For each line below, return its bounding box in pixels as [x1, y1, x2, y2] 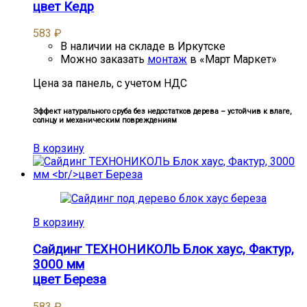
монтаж [147, 53, 187, 66]
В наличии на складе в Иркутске [60, 40, 225, 53]
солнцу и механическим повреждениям [33, 116, 177, 125]
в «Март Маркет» [187, 53, 277, 66]
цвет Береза [33, 272, 106, 288]
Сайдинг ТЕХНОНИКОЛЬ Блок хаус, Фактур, [33, 242, 294, 258]
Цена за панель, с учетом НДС [33, 77, 187, 90]
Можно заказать [60, 53, 147, 66]
